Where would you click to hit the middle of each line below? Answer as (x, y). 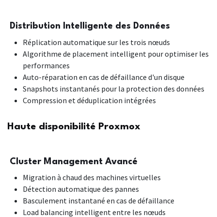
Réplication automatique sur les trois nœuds (96, 42)
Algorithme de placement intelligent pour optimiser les (116, 54)
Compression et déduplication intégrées (89, 100)
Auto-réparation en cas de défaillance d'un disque (104, 77)
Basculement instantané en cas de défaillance (99, 200)
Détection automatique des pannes (81, 189)
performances (46, 65)
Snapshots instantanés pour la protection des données (114, 88)
